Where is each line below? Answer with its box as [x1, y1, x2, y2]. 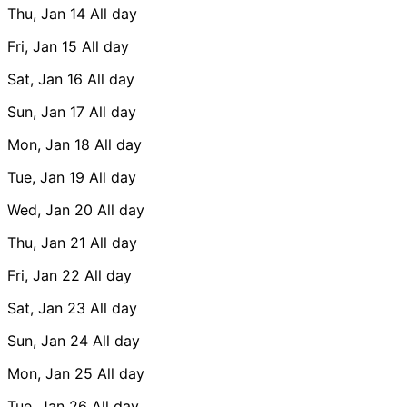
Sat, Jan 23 [7, 298, 85, 317]
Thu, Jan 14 [7, 4, 85, 23]
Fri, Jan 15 [7, 36, 77, 55]
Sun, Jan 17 [7, 102, 84, 121]
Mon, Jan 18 [7, 134, 90, 154]
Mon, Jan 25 [7, 363, 93, 382]
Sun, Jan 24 [7, 331, 88, 350]
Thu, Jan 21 [7, 233, 85, 252]
